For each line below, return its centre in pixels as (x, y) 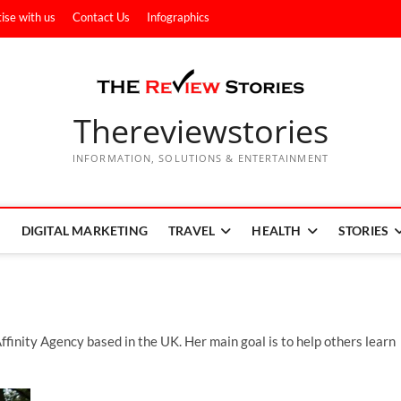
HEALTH (277, 230)
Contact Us (101, 17)
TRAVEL (192, 230)
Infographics (178, 17)
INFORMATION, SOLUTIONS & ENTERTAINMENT (200, 158)
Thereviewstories (200, 131)
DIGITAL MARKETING (85, 230)
